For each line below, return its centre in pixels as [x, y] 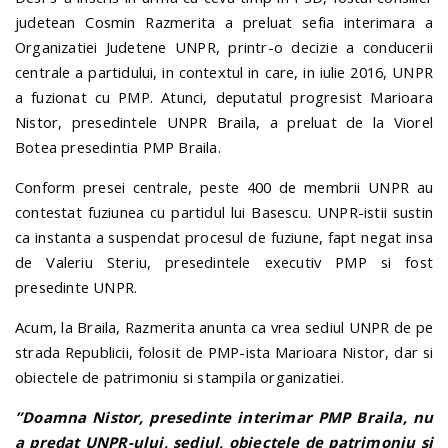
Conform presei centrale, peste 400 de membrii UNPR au [224, 187]
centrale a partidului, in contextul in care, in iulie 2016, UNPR [224, 72]
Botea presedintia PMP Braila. [118, 147]
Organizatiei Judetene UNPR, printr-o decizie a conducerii [224, 47]
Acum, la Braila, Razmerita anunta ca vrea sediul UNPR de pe [224, 326]
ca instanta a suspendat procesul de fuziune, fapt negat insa [224, 237]
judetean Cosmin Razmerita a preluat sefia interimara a [224, 22]
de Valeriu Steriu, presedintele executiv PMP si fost [224, 262]
